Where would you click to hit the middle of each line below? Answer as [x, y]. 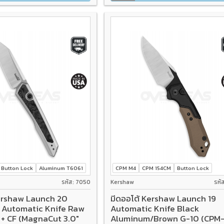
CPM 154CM [156, 168]
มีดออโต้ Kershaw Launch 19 [163, 198]
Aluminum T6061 [61, 168]
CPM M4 [125, 168]
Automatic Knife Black [154, 208]
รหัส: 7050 [76, 182]
